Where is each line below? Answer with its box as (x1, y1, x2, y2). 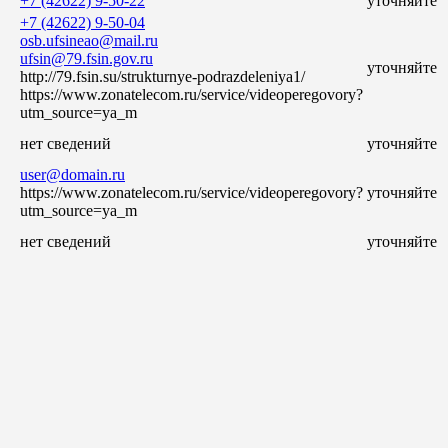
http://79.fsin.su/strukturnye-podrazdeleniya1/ (20, 67, 305, 85)
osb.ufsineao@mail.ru (20, 31, 158, 49)
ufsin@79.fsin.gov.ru (20, 49, 153, 67)
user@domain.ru (20, 165, 125, 183)
